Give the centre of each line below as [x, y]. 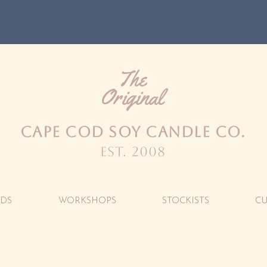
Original [132, 97]
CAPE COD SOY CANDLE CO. [133, 132]
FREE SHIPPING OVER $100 [133, 22]
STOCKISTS [185, 201]
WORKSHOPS [87, 201]
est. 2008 [133, 152]
